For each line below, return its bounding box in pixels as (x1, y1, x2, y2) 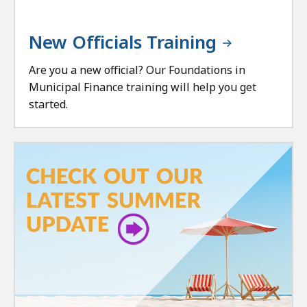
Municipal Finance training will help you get (29, 79, 256, 95)
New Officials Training (29, 29, 221, 54)
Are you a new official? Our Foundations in (29, 62, 245, 77)
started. (29, 97, 68, 112)
